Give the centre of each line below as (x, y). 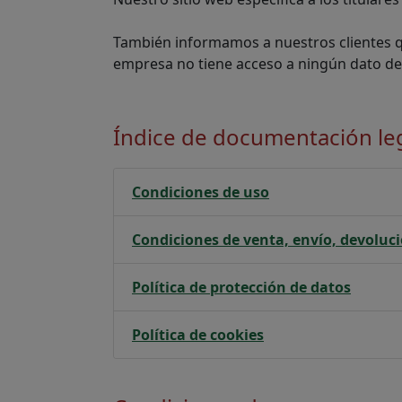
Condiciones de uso (201, 192)
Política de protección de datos (241, 287)
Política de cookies (198, 334)
